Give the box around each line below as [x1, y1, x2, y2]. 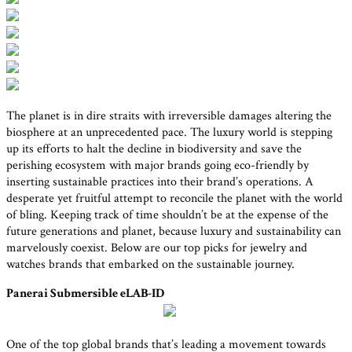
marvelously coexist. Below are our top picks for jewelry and [6, 239, 307, 256]
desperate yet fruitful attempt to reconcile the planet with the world [6, 189, 343, 207]
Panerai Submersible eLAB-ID [6, 284, 164, 302]
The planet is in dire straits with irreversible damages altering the [6, 107, 332, 124]
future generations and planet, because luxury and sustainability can [6, 222, 341, 240]
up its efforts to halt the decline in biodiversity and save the [6, 140, 302, 157]
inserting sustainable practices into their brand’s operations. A [6, 173, 313, 190]
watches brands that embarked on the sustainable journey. [6, 255, 295, 273]
